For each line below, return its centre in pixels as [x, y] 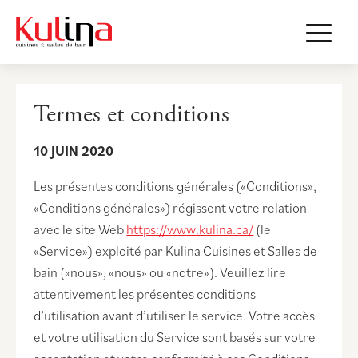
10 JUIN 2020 [74, 151]
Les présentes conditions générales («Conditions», [175, 187]
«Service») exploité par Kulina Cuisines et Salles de [176, 251]
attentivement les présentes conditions [145, 294]
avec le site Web [80, 230]
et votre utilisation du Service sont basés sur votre [175, 338]
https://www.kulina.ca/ [190, 230]
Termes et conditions [132, 115]
